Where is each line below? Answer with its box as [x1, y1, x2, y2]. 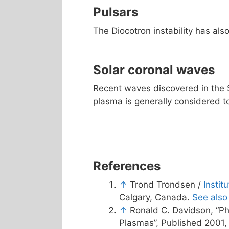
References [93, 158, 161, 173]
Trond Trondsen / [130, 179, 203, 190]
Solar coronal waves [93, 62, 215, 77]
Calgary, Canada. [119, 192, 192, 202]
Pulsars [93, 4, 138, 19]
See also [192, 192, 227, 202]
